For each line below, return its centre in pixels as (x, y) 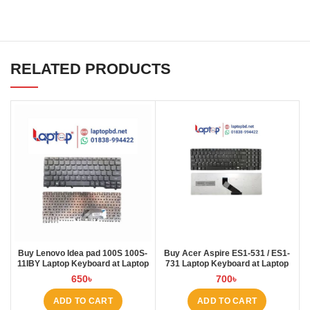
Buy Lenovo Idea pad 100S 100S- (83, 253)
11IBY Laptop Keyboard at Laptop (83, 263)
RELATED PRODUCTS (91, 69)
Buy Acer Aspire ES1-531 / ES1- (227, 253)
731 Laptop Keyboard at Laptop (227, 263)
